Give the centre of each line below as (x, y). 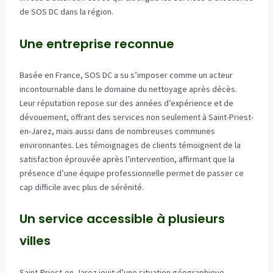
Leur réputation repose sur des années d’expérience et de (126, 103)
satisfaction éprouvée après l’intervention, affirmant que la (127, 159)
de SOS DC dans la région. (66, 12)
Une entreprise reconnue (97, 44)
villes (35, 241)
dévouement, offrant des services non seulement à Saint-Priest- (136, 117)
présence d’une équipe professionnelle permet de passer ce (131, 173)
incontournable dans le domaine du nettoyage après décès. (128, 89)
